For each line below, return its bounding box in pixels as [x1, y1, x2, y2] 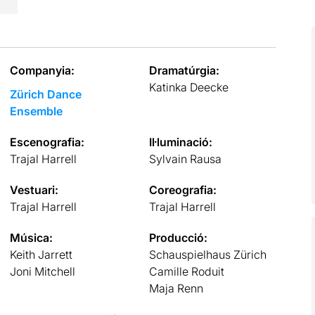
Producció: [149, 230, 208, 245]
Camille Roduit [149, 264, 225, 278]
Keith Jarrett [9, 247, 72, 262]
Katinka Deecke [149, 79, 229, 94]
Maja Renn [149, 281, 204, 295]
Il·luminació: [149, 134, 213, 149]
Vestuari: [9, 182, 58, 197]
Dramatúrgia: [149, 63, 220, 77]
